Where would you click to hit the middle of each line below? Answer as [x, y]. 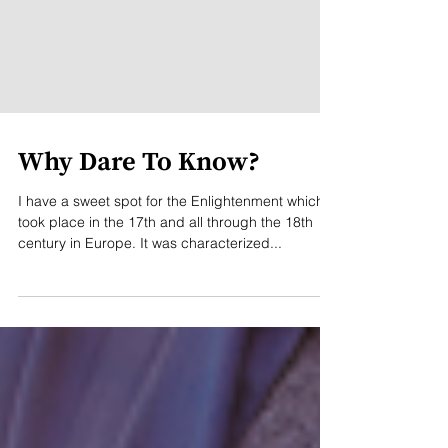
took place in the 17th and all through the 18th [165, 252]
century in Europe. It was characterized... [150, 273]
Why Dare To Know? [139, 192]
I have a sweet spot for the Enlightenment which [171, 231]
